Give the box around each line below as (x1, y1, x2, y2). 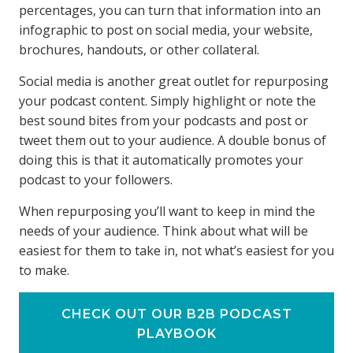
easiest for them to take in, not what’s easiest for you (19, 242, 334, 259)
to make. (19, 262, 69, 279)
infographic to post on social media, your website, (19, 21, 313, 39)
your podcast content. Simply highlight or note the (19, 92, 316, 110)
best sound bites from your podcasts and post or (19, 112, 308, 129)
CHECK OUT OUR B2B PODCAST (61, 307, 292, 321)
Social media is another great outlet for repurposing (19, 72, 329, 90)
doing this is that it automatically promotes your (19, 151, 303, 169)
